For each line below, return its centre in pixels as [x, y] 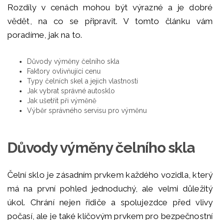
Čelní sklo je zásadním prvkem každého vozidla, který [110, 175]
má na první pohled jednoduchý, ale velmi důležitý [110, 189]
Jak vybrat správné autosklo [71, 91]
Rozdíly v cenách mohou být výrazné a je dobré [110, 8]
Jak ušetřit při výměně [62, 101]
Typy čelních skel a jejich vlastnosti [82, 81]
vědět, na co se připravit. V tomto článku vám [110, 21]
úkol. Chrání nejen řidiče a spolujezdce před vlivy [110, 203]
